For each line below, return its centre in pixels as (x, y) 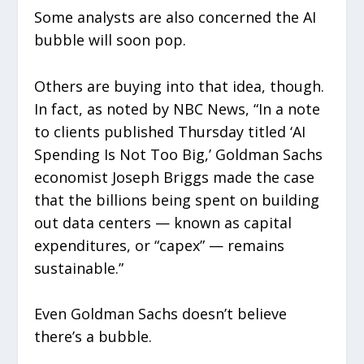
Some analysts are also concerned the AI (175, 17)
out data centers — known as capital (163, 222)
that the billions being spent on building (177, 199)
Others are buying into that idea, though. (180, 86)
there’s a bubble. (93, 337)
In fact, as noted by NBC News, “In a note (178, 108)
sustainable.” (79, 268)
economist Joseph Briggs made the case (175, 177)
